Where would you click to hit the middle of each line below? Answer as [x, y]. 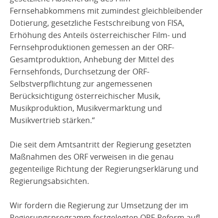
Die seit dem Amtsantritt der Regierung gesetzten [100, 144]
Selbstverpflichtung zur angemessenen [81, 83]
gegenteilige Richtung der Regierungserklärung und [104, 169]
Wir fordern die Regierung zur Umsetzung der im [99, 205]
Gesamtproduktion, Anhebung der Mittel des [92, 59]
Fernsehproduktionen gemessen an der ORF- [92, 47]
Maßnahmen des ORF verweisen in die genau [92, 156]
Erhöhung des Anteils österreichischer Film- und [98, 35]
